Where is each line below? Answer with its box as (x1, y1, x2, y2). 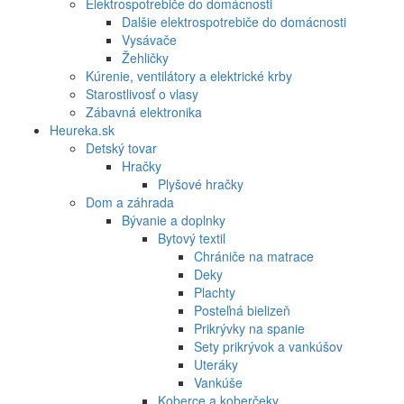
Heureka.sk (50, 120, 115, 139)
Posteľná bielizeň (194, 300, 290, 319)
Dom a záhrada (86, 192, 174, 211)
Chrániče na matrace (194, 246, 314, 265)
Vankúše (194, 372, 243, 391)
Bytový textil (158, 228, 225, 247)
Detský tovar (86, 138, 157, 157)
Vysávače (122, 30, 177, 49)
